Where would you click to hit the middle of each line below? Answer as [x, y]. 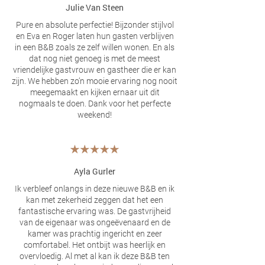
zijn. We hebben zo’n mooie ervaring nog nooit [95, 81]
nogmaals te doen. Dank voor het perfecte [95, 104]
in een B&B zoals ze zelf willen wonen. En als [95, 47]
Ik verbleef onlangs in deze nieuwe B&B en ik [95, 189]
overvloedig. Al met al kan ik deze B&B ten [95, 256]
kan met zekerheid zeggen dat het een [95, 200]
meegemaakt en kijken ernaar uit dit [95, 92]
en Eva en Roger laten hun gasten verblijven [95, 36]
